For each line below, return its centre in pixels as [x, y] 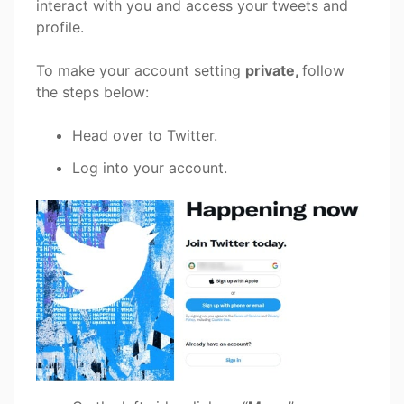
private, [274, 71]
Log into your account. [150, 168]
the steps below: [92, 92]
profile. [60, 28]
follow [323, 71]
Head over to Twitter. [145, 136]
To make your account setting [141, 71]
